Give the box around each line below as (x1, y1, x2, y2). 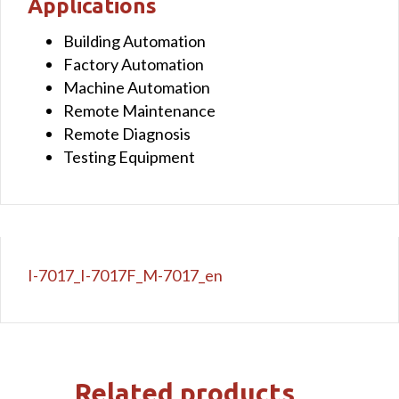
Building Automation (63, 30, 206, 51)
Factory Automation (63, 53, 204, 74)
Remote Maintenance (63, 100, 216, 120)
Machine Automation (63, 77, 210, 97)
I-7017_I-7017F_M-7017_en (28, 265, 223, 285)
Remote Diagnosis (63, 123, 191, 143)
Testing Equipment (63, 146, 195, 167)
